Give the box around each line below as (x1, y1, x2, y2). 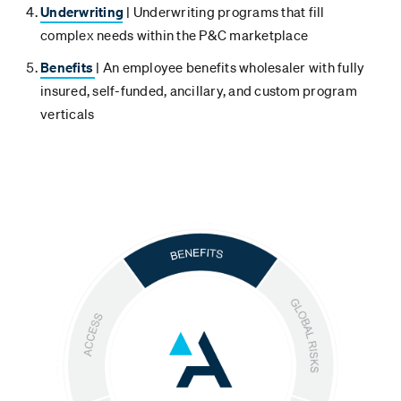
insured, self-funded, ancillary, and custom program (40, 81, 357, 100)
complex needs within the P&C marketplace (40, 26, 308, 45)
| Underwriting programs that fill (124, 3, 325, 21)
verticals (40, 105, 98, 124)
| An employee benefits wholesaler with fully (96, 58, 365, 77)
